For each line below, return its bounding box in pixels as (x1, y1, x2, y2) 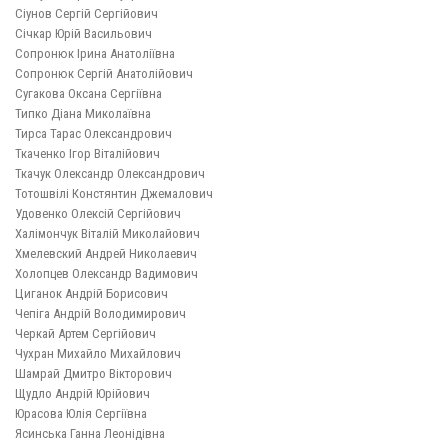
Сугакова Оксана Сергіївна (15, 86, 162, 102)
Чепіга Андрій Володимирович (15, 306, 186, 322)
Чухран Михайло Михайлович (15, 346, 181, 362)
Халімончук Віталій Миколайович (15, 226, 200, 242)
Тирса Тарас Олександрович (15, 126, 172, 142)
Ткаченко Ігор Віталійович (15, 146, 160, 162)
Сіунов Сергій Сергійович (15, 6, 158, 22)
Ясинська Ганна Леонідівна (15, 426, 165, 442)
